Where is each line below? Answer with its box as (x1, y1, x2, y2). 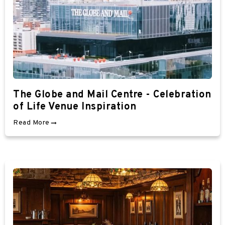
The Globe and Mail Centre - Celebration (13, 88, 211, 101)
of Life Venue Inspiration (13, 100, 137, 114)
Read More (13, 118, 50, 127)
